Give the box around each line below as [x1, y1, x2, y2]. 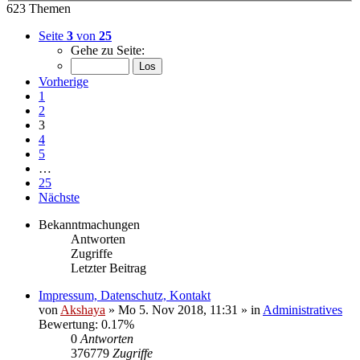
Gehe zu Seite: [71, 43, 145, 57]
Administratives [263, 303, 342, 317]
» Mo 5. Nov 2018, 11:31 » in [105, 303, 263, 317]
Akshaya [60, 303, 105, 317]
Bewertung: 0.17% [39, 317, 134, 331]
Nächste [39, 190, 80, 204]
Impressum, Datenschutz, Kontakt [39, 288, 211, 302]
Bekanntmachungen [39, 218, 140, 231]
